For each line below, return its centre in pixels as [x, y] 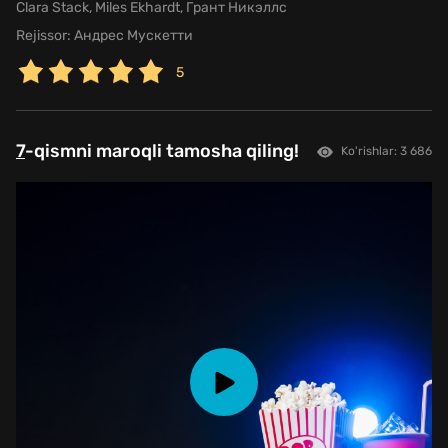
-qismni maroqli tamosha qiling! [162, 151]
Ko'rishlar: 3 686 [386, 150]
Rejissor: [43, 36]
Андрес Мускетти [132, 36]
